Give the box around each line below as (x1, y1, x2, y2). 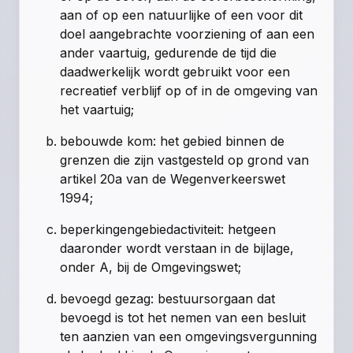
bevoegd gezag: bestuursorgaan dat (60, 291, 276, 307)
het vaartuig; (60, 102, 135, 118)
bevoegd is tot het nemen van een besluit (60, 310, 307, 326)
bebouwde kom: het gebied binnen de (60, 133, 285, 150)
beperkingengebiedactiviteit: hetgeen (60, 221, 277, 238)
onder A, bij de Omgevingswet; (60, 259, 242, 276)
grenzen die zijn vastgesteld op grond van (60, 152, 310, 169)
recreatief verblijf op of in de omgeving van (60, 83, 318, 99)
